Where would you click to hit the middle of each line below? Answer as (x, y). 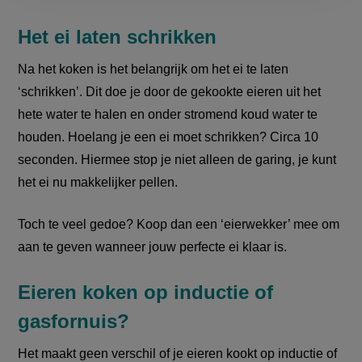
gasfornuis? (74, 322)
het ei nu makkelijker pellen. (98, 183)
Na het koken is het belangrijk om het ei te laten (154, 69)
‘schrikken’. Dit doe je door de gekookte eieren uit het (170, 92)
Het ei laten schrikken (118, 37)
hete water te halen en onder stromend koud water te (168, 115)
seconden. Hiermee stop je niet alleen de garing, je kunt (177, 160)
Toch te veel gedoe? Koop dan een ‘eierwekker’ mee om (179, 225)
